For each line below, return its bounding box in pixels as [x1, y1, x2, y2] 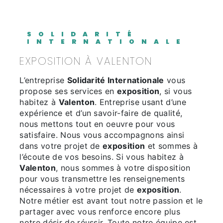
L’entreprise [25, 75, 67, 86]
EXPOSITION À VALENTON [25, 54, 153, 69]
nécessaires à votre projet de [19, 185, 137, 195]
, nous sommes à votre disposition [55, 163, 191, 173]
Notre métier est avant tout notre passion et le [19, 196, 203, 206]
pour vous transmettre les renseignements [19, 174, 185, 184]
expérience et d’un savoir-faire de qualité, [19, 108, 183, 118]
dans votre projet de [19, 141, 103, 151]
